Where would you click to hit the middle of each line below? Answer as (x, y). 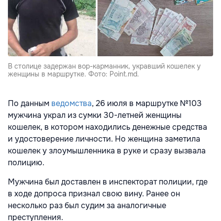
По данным (30, 103)
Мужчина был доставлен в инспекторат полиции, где (108, 182)
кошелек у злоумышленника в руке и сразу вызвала (107, 150)
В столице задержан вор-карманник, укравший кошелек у (104, 66)
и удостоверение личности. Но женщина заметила (104, 139)
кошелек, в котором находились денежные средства (108, 127)
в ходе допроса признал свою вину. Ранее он (94, 193)
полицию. (26, 162)
